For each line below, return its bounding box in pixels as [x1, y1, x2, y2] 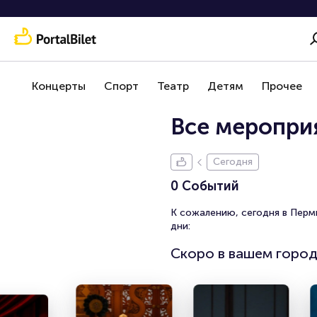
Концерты [32, 79, 86, 93]
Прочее [262, 79, 302, 93]
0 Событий [170, 178, 239, 194]
